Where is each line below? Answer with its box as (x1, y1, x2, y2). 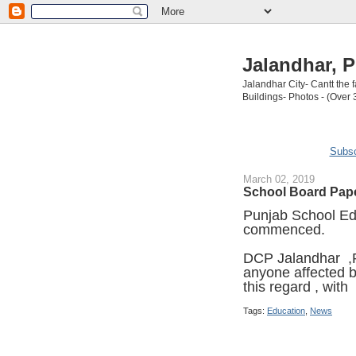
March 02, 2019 (243, 172, 315, 185)
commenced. (243, 221, 325, 238)
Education (267, 305, 305, 315)
